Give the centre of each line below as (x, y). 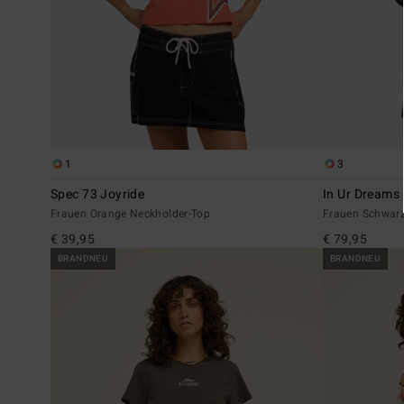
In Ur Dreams (362, 194)
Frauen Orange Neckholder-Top (131, 213)
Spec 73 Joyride (98, 194)
